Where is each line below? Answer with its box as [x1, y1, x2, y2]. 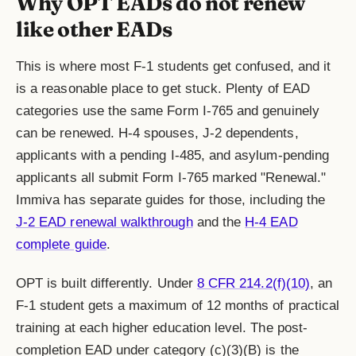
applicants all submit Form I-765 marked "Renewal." [16, 169, 326, 185]
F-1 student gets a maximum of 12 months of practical [16, 298, 340, 314]
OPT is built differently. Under [16, 276, 197, 292]
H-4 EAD [245, 214, 298, 230]
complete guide [16, 236, 106, 252]
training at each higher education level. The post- [16, 320, 308, 336]
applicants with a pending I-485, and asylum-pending [16, 147, 330, 163]
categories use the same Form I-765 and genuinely [16, 103, 319, 118]
